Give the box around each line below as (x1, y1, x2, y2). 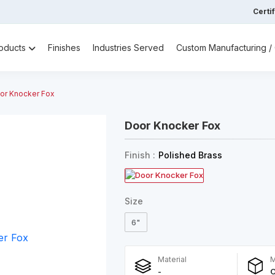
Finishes (47, 42, 80, 53)
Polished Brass (158, 149, 222, 160)
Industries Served (92, 42, 164, 53)
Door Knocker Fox (124, 118, 220, 132)
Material (157, 255, 187, 265)
